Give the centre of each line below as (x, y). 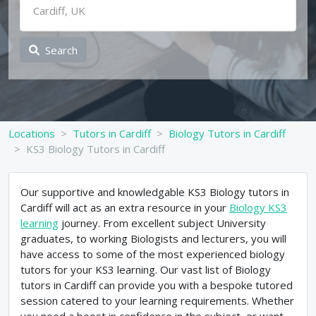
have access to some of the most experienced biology (153, 254)
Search (61, 50)
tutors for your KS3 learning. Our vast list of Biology (146, 269)
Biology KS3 (258, 207)
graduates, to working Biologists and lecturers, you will (153, 238)
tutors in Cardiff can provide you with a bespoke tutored (157, 285)
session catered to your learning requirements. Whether (157, 300)
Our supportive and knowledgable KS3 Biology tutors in (155, 192)
